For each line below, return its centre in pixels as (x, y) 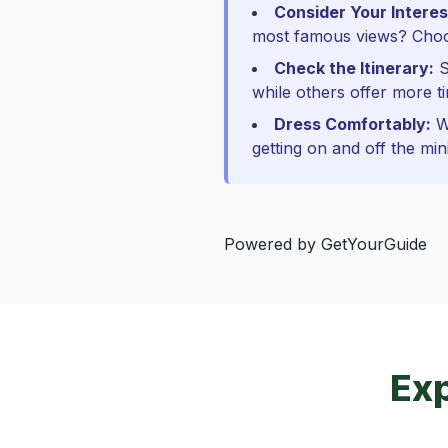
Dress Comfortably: (352, 124)
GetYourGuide (374, 244)
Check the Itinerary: (354, 68)
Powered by (272, 244)
